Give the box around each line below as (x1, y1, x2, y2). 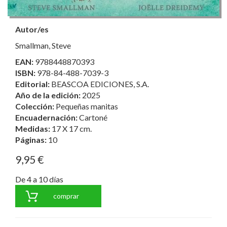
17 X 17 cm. (52, 123, 92, 133)
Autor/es (15, 24, 49, 34)
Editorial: (15, 79, 51, 89)
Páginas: (15, 134, 48, 144)
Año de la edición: (15, 90, 82, 100)
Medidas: (15, 123, 52, 133)
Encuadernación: (15, 112, 79, 122)
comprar (53, 191, 79, 200)
